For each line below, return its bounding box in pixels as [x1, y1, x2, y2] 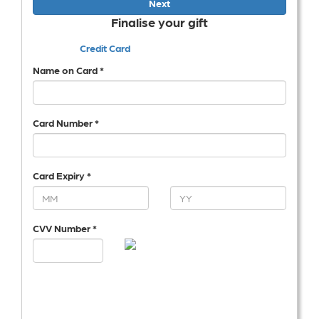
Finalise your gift [111, 14, 208, 29]
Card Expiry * [33, 169, 91, 181]
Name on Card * [33, 64, 104, 75]
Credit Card [80, 41, 130, 53]
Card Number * [33, 117, 99, 128]
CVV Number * [33, 222, 97, 234]
